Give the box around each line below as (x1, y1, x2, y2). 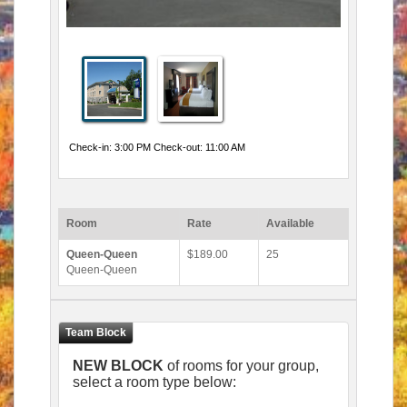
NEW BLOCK (73, 358, 164, 373)
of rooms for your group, (164, 358, 319, 373)
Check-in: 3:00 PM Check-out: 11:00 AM (66, 142, 245, 153)
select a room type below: (73, 374, 236, 390)
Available (266, 217, 314, 230)
